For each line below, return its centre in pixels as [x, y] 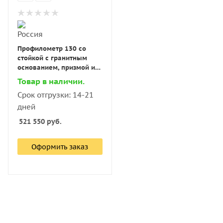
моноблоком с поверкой [57, 77]
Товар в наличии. [51, 81]
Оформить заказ [60, 147]
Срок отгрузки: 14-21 [56, 95]
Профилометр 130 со [52, 48]
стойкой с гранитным [52, 58]
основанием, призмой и [56, 67]
